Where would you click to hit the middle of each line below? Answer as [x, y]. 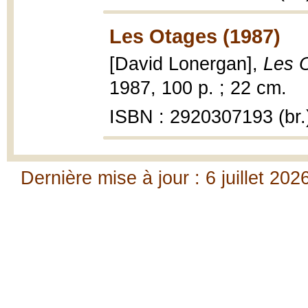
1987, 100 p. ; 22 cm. [198, 88]
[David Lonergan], [186, 64]
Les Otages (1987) [195, 36]
